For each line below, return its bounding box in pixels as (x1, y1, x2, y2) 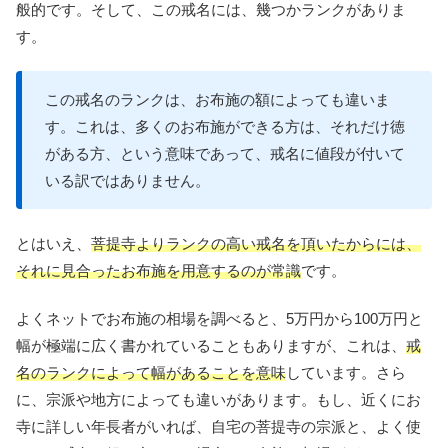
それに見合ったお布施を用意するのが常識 (16, 262, 301, 280)
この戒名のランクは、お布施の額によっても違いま (44, 91, 390, 109)
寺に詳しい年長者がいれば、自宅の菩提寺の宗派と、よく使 (16, 418, 421, 436)
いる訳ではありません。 (44, 172, 210, 190)
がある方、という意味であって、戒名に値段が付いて (44, 145, 405, 163)
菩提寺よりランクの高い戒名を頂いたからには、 (91, 235, 421, 253)
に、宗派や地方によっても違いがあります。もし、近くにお (16, 391, 421, 409)
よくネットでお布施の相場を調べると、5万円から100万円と (16, 310, 423, 328)
